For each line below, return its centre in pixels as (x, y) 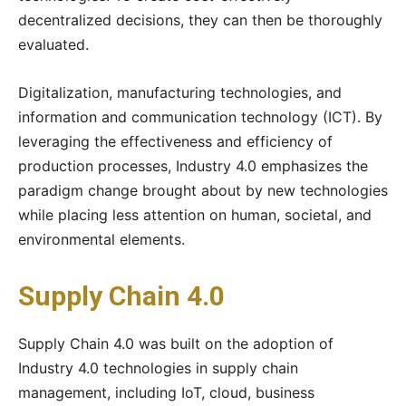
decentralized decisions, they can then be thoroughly (200, 20)
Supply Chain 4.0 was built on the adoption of (176, 344)
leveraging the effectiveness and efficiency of (175, 142)
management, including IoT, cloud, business (166, 393)
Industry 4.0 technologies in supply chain (158, 368)
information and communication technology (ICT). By (200, 117)
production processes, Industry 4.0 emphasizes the (193, 166)
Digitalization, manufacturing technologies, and (180, 93)
